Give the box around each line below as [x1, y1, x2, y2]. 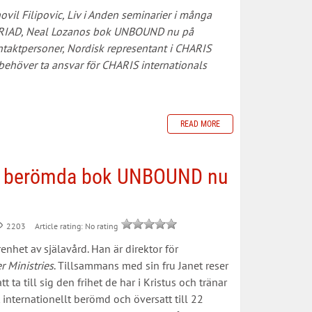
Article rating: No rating [32, 221, 120, 231]
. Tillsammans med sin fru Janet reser [53, 258, 228, 272]
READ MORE [180, 119, 220, 129]
